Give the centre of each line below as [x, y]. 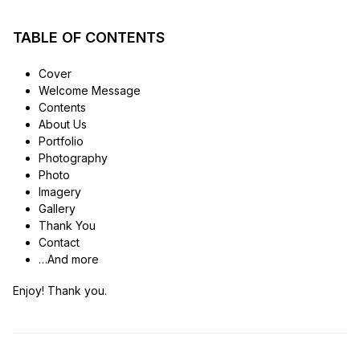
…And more [68, 259]
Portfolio [61, 141]
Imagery [59, 191]
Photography [73, 157]
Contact [59, 242]
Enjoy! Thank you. [60, 290]
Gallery [57, 208]
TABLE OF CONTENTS [89, 37]
